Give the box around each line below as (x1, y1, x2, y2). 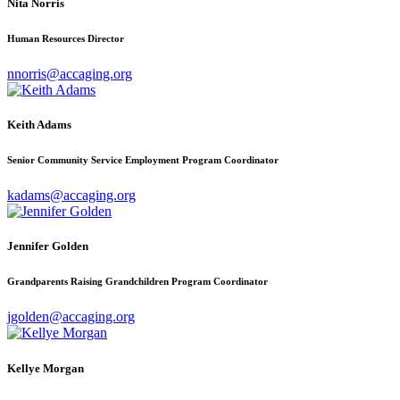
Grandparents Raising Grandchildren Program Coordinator (7, 276, 268, 287)
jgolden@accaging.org (7, 309, 135, 325)
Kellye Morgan (7, 361, 84, 375)
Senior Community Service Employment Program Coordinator (7, 154, 279, 166)
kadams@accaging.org (7, 187, 136, 204)
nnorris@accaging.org (7, 66, 132, 82)
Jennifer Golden (7, 239, 88, 254)
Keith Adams (7, 118, 71, 132)
